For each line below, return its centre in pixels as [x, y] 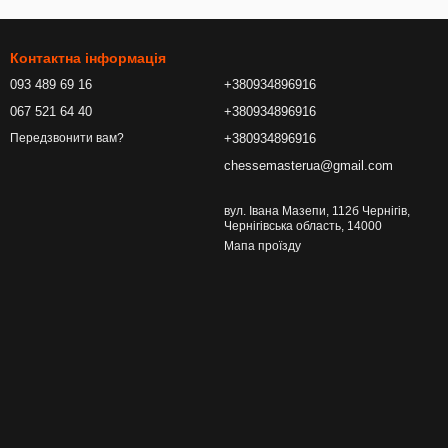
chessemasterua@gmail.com [308, 165]
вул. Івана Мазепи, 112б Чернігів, [317, 211]
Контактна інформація [88, 58]
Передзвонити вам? [67, 138]
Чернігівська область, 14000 [303, 226]
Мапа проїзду [262, 246]
